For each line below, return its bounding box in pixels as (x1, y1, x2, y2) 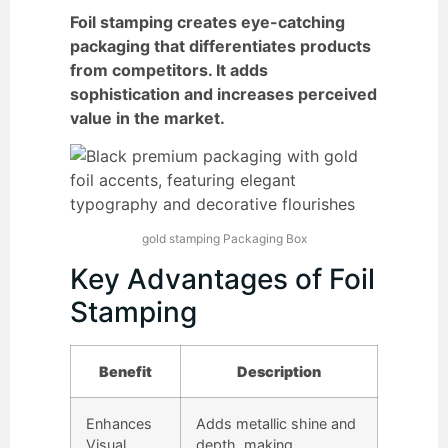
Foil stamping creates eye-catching (70, 11, 345, 32)
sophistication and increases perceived (70, 83, 377, 104)
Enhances (86, 414, 152, 432)
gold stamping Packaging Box (141, 231, 307, 247)
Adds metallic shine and (196, 414, 356, 432)
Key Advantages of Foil (70, 261, 375, 296)
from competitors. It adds (70, 59, 268, 80)
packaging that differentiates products (70, 35, 371, 56)
